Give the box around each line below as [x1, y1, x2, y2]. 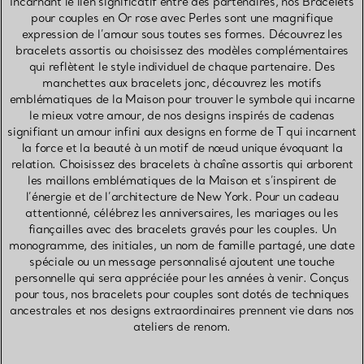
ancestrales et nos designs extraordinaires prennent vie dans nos [9, 303, 355, 318]
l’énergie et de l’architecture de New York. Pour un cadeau [25, 189, 339, 205]
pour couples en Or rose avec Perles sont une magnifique [31, 11, 333, 26]
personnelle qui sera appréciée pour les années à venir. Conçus [15, 271, 349, 286]
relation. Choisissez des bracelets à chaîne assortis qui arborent [11, 157, 353, 172]
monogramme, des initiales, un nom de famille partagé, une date [9, 238, 355, 253]
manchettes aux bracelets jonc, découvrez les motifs [42, 76, 322, 91]
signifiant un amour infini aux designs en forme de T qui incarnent [7, 124, 357, 140]
